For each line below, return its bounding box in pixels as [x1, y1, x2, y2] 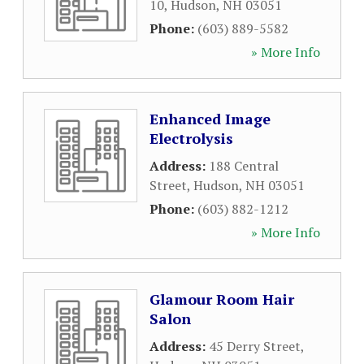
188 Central [209, 157, 279, 175]
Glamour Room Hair [149, 289, 294, 309]
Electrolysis [149, 128, 233, 148]
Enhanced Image [149, 109, 271, 128]
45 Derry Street [209, 337, 301, 355]
